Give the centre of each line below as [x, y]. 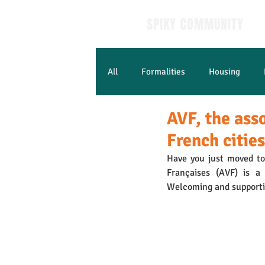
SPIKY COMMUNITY [195, 24]
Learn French [157, 119]
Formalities [163, 72]
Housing [224, 72]
